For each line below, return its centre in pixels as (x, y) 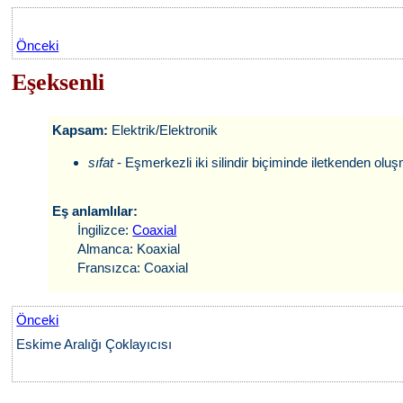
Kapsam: (82, 130)
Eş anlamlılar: (95, 211)
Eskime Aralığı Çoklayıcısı (96, 344)
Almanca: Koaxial (116, 249)
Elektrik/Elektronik (165, 130)
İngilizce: (93, 230)
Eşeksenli (58, 82)
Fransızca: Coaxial (121, 268)
